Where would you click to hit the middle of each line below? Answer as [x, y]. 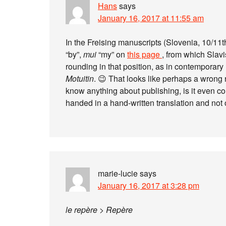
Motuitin [80, 78]
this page [145, 54]
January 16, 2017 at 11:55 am [151, 18]
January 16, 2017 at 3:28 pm [149, 185]
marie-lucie [118, 173]
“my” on [112, 54]
